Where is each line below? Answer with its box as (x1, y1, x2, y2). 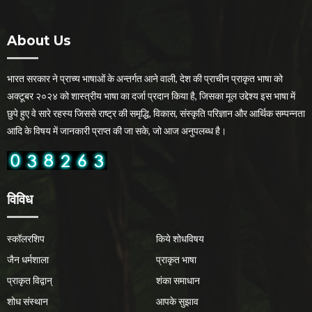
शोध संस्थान (7, 295, 48, 307)
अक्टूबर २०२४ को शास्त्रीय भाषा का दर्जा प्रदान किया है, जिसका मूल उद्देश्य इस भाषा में (7, 89, 295, 102)
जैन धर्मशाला (7, 253, 49, 265)
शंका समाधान (156, 274, 200, 286)
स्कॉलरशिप (7, 232, 45, 244)
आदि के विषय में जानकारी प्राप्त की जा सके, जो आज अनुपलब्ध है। (7, 124, 226, 136)
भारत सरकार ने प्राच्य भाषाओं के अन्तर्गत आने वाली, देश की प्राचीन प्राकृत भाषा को (7, 72, 283, 84)
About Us (7, 32, 71, 49)
